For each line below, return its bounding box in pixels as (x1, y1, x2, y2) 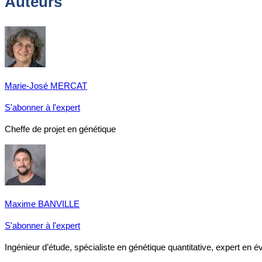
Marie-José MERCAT (5, 80, 87, 91)
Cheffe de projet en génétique (5, 123, 116, 134)
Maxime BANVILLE (5, 198, 80, 209)
